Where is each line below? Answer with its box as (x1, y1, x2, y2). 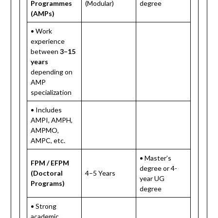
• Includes (31, 105, 62, 114)
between (31, 47, 60, 55)
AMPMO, (31, 126, 59, 134)
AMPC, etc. (31, 136, 66, 145)
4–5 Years (85, 168, 116, 177)
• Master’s (140, 153, 172, 162)
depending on (31, 67, 73, 76)
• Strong (31, 201, 57, 210)
